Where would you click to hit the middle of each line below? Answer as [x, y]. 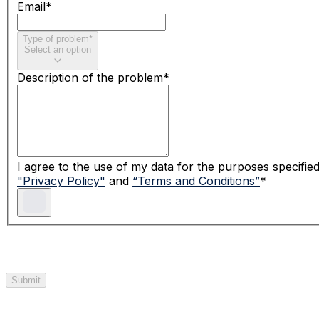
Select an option [58, 50]
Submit [26, 281]
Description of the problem [90, 78]
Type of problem [56, 39]
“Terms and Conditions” [196, 181]
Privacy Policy [61, 181]
